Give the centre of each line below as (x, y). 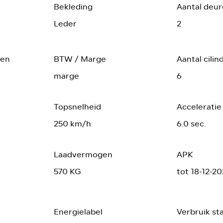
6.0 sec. (192, 123)
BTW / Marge (80, 59)
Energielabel (78, 212)
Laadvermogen (83, 154)
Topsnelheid (77, 107)
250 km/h (72, 123)
